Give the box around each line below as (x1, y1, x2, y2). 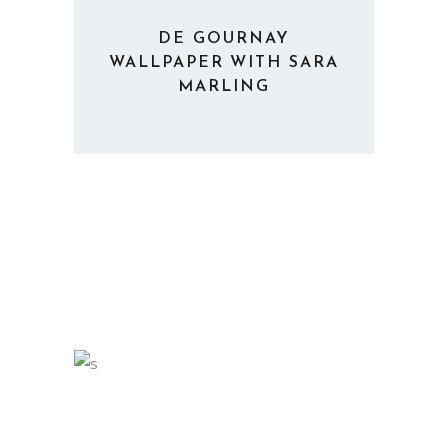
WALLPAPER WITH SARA (109, 54, 339, 71)
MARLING (178, 78, 270, 95)
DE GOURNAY (158, 30, 290, 47)
